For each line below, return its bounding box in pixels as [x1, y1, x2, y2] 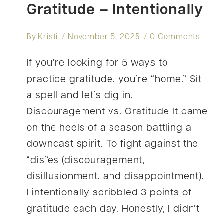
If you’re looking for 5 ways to [27, 58, 168, 68]
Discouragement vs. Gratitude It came [27, 107, 208, 117]
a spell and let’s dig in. [27, 90, 133, 101]
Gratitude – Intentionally [27, 2, 203, 18]
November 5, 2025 [68, 33, 140, 41]
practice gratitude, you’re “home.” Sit [27, 74, 202, 84]
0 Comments [150, 33, 201, 41]
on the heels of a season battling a [27, 123, 192, 133]
